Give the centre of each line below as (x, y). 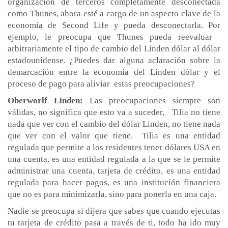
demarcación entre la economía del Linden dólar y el (114, 72)
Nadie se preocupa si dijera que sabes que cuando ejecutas (114, 211)
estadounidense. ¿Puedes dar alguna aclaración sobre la (114, 60)
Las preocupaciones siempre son (152, 100)
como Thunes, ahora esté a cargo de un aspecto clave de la (114, 13)
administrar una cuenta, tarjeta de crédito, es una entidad (114, 170)
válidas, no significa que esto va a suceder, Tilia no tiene (114, 112)
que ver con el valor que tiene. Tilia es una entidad (114, 135)
